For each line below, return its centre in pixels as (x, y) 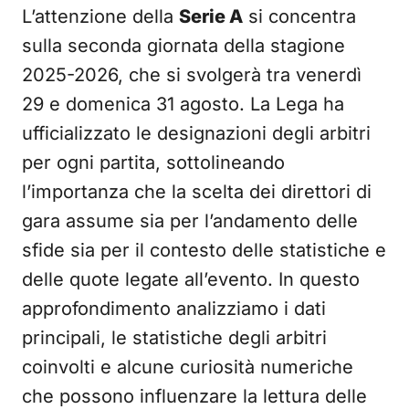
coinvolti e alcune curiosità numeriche (188, 367)
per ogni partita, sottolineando (153, 163)
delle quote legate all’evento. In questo (191, 279)
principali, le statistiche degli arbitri (174, 338)
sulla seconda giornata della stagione (184, 46)
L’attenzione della (100, 16)
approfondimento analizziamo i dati (174, 309)
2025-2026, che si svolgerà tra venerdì (192, 75)
